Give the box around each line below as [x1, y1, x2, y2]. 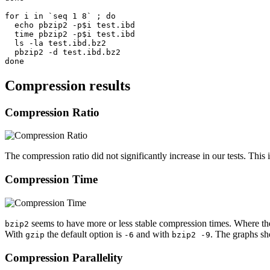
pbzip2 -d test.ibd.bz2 [5, 47, 121, 57]
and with [134, 228, 172, 239]
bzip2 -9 [172, 230, 210, 239]
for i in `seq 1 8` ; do [5, 11, 116, 20]
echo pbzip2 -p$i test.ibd [5, 20, 135, 30]
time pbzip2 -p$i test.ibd [5, 29, 135, 39]
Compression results [5, 77, 130, 93]
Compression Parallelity [5, 251, 123, 264]
